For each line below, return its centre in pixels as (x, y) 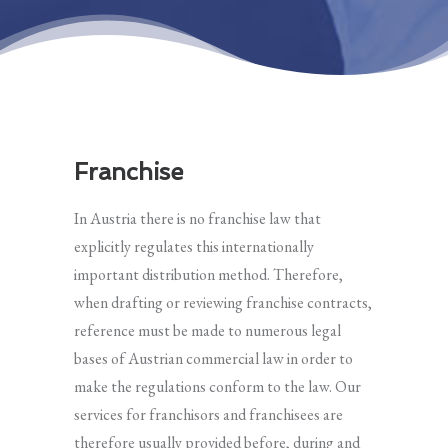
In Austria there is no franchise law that (197, 218)
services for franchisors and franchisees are (208, 414)
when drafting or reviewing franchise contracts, (223, 302)
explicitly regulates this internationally (194, 246)
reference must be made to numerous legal (207, 330)
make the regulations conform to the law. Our (217, 386)
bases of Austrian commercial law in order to (213, 358)
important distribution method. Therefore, (208, 274)
